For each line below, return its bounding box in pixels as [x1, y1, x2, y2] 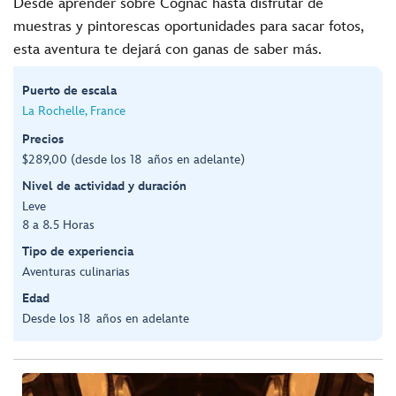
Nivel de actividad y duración [22, 178, 187, 194]
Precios [22, 131, 64, 147]
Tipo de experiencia [22, 243, 133, 259]
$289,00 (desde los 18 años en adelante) [22, 151, 245, 167]
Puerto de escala [22, 82, 117, 98]
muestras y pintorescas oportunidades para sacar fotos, [13, 18, 363, 35]
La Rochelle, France [22, 103, 126, 118]
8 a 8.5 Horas [22, 217, 95, 232]
